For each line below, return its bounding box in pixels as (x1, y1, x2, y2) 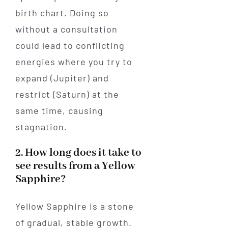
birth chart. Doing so (15, 7, 109, 19)
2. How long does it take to (15, 146, 141, 160)
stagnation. (15, 121, 67, 133)
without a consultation (15, 23, 118, 35)
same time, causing (15, 105, 103, 117)
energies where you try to (15, 56, 132, 68)
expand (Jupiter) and (15, 72, 109, 84)
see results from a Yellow (15, 159, 135, 174)
